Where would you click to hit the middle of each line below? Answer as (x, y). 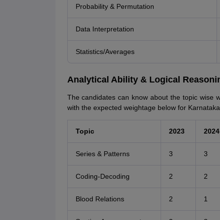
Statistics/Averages (105, 52)
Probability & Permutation (115, 7)
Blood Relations (100, 199)
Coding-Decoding (102, 177)
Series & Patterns (102, 154)
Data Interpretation (105, 29)
